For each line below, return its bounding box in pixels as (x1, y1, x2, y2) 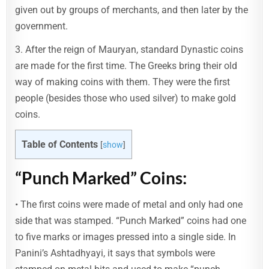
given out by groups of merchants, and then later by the (15, 4, 249, 16)
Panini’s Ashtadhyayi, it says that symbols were (15, 247, 216, 259)
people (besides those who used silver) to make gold (15, 92, 237, 104)
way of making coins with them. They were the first (15, 76, 231, 88)
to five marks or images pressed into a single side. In (15, 231, 237, 243)
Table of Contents (22, 139, 98, 150)
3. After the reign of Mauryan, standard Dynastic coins (15, 44, 244, 55)
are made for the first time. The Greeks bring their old (15, 60, 238, 71)
